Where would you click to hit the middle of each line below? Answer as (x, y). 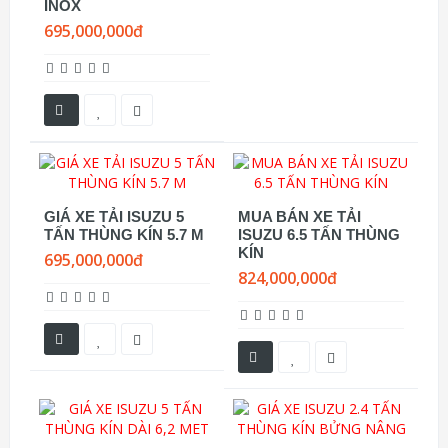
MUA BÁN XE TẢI (299, 216)
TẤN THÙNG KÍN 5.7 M (124, 234)
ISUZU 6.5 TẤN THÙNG (319, 234)
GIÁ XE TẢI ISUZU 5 (114, 216)
